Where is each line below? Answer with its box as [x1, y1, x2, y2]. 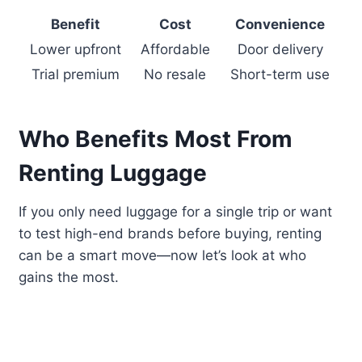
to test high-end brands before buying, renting [19, 225, 322, 242]
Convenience [235, 16, 326, 33]
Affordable [140, 41, 210, 58]
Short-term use [230, 66, 330, 83]
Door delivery [237, 41, 323, 58]
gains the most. [19, 269, 120, 286]
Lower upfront [30, 41, 122, 58]
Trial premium [32, 66, 120, 83]
